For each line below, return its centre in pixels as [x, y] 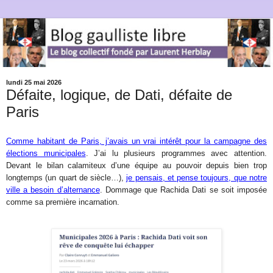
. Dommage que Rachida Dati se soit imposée [183, 190]
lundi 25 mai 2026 [34, 83]
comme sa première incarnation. [63, 202]
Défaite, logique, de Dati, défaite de [119, 94]
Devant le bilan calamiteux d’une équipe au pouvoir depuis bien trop [136, 166]
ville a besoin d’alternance [53, 190]
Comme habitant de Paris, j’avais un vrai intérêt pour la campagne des [136, 141]
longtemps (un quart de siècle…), [66, 178]
